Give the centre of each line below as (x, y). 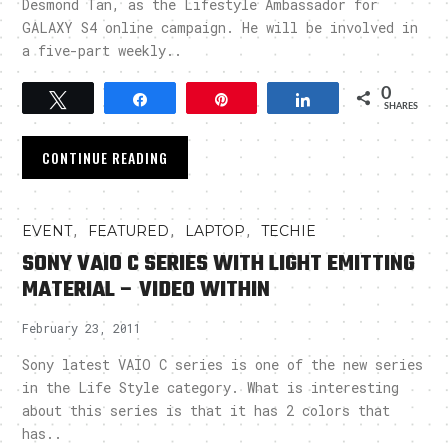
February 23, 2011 (82, 328)
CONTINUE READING (105, 158)
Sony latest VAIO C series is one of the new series (223, 365)
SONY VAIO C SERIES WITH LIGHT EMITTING (219, 264)
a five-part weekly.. (102, 51)
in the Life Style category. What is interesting (211, 388)
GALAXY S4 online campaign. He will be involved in (220, 28)
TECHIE (289, 231)
